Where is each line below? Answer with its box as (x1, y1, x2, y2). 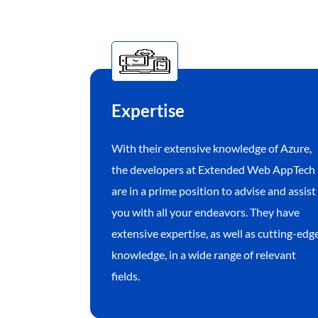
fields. (111, 269, 140, 283)
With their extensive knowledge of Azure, (111, 141, 312, 155)
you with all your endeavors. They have (111, 205, 300, 219)
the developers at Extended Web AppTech (111, 163, 315, 177)
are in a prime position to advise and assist (111, 184, 316, 198)
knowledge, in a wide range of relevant (111, 248, 296, 262)
